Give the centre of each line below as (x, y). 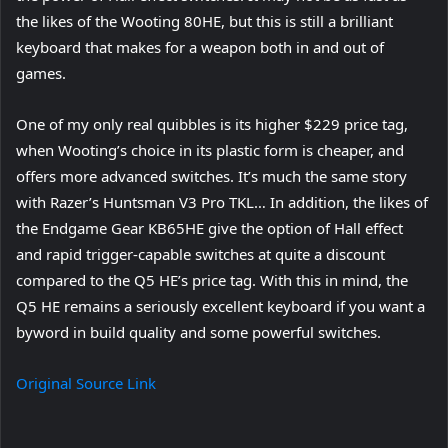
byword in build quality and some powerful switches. (198, 331)
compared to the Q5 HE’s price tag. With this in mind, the (212, 279)
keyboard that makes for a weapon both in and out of (200, 46)
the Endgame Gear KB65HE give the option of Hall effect (209, 227)
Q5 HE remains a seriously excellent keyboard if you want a (220, 305)
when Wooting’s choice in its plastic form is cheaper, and (210, 149)
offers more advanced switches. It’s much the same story (211, 175)
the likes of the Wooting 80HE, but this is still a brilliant (204, 20)
